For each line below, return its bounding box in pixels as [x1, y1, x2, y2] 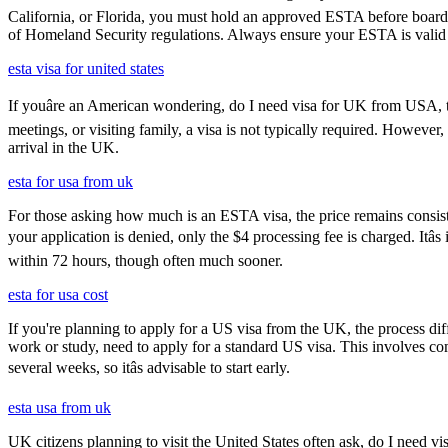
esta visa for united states [8, 59, 164, 77]
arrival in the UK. [8, 138, 119, 156]
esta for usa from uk [8, 172, 133, 190]
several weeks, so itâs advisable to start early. [8, 358, 290, 376]
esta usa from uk [8, 398, 111, 416]
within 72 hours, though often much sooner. [8, 251, 283, 269]
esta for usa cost [8, 285, 108, 303]
